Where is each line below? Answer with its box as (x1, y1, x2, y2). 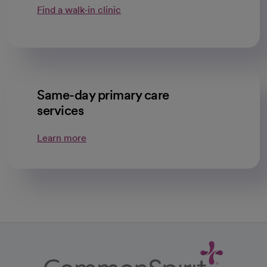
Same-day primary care (37, 87, 169, 103)
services (37, 103, 83, 118)
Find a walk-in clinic (37, 4, 121, 15)
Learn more (37, 132, 86, 144)
